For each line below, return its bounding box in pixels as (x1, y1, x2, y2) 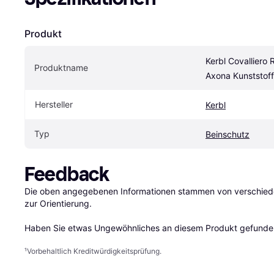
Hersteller (35, 98, 73, 109)
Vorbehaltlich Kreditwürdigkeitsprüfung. (27, 246, 161, 256)
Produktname (34, 62, 88, 73)
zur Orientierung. (24, 198, 92, 209)
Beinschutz (206, 128, 250, 139)
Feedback (24, 162, 109, 186)
